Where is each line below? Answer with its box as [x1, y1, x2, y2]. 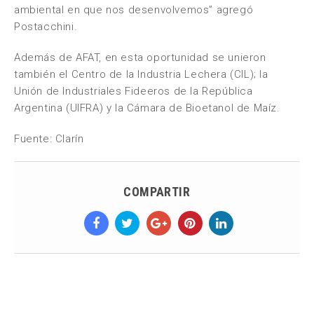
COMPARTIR [123, 184, 191, 199]
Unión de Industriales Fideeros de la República [14, 85, 253, 97]
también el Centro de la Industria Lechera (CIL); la [14, 68, 268, 81]
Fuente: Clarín [14, 132, 84, 145]
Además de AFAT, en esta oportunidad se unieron [14, 51, 266, 64]
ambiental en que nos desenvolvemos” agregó [14, 4, 254, 16]
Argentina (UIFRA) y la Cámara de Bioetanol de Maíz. [14, 102, 280, 114]
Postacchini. [14, 20, 78, 33]
